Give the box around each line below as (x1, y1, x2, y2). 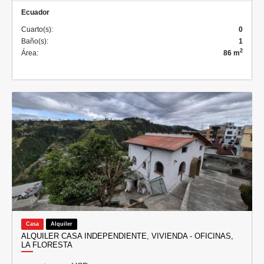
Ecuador (21, 8, 49, 16)
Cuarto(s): (21, 25, 53, 34)
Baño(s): (21, 37, 48, 45)
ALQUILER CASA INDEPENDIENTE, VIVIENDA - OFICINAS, (21, 231, 233, 240)
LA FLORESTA (21, 240, 72, 249)
